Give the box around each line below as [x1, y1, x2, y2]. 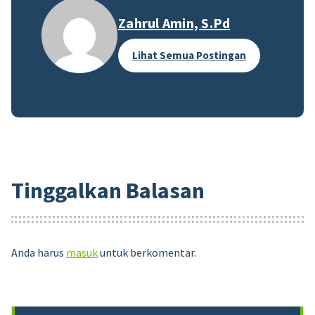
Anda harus [11, 245, 66, 260]
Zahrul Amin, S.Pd [118, 13, 231, 32]
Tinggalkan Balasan [11, 176, 205, 205]
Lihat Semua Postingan [132, 48, 247, 62]
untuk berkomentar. [98, 245, 196, 260]
